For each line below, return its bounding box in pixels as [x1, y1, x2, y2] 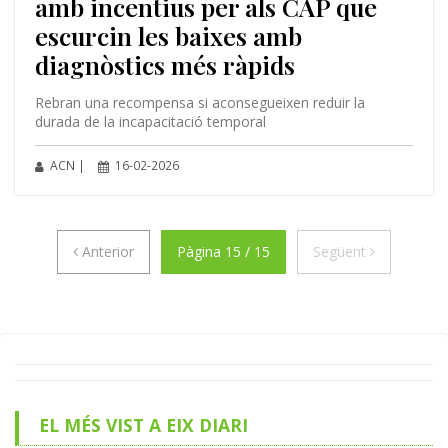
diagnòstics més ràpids [34, 47, 295, 81]
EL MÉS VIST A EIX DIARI [38, 412, 248, 437]
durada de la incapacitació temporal [34, 111, 266, 131]
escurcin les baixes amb [34, 18, 302, 52]
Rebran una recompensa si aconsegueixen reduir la [34, 92, 365, 112]
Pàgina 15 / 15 [177, 241, 270, 261]
